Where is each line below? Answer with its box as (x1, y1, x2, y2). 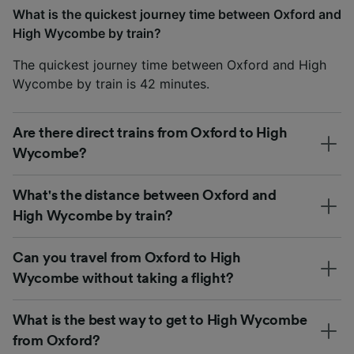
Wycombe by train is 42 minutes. (13, 75, 209, 92)
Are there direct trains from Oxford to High (13, 125, 288, 140)
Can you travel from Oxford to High (13, 250, 241, 265)
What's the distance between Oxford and (13, 187, 277, 202)
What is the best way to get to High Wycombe (13, 312, 307, 327)
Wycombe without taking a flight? (13, 270, 234, 285)
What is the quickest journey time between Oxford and (13, 6, 341, 22)
